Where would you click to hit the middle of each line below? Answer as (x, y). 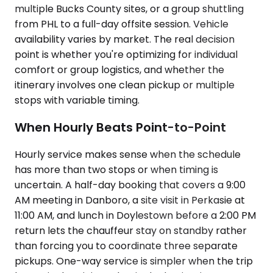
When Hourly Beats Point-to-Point (120, 127)
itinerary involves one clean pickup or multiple (125, 85)
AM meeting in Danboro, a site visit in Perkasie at (130, 200)
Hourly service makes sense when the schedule (128, 154)
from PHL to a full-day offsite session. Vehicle (122, 24)
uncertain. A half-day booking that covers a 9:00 (130, 185)
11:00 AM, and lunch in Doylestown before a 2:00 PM (135, 215)
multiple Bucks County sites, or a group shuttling (129, 9)
